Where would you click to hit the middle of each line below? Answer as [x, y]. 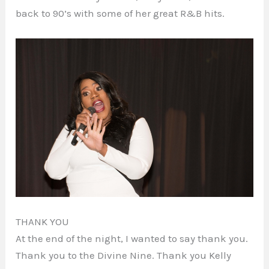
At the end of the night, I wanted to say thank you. [132, 239]
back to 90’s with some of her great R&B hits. [120, 14]
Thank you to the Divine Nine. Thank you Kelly [124, 255]
